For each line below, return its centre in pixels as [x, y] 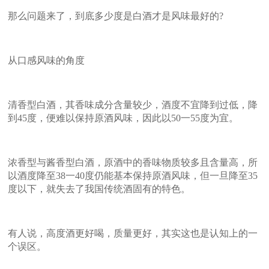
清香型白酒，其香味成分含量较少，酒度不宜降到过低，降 [133, 104]
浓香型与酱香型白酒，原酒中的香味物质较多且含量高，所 [133, 162]
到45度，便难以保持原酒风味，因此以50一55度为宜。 [123, 118]
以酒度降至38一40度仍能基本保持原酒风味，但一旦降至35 [133, 175]
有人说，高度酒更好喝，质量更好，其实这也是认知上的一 [133, 233]
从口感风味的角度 [47, 60]
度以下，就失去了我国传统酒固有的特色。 [99, 189]
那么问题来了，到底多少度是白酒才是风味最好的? [116, 16]
